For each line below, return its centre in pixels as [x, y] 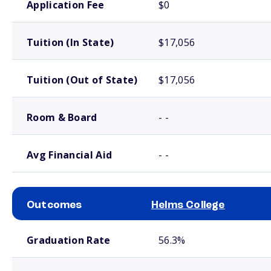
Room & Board [62, 117]
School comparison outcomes [54, 225]
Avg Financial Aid [70, 155]
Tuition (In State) [70, 42]
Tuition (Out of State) [82, 80]
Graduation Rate [69, 240]
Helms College [188, 205]
